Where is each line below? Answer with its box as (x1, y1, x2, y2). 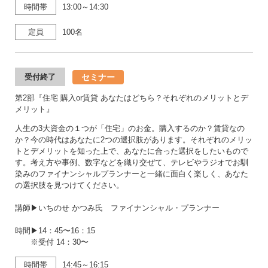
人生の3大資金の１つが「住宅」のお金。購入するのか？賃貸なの (15, 124, 245, 133)
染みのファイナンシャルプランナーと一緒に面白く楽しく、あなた (15, 169, 248, 178)
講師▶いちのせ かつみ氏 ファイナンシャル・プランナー (15, 203, 220, 212)
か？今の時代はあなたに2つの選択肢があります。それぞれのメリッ (15, 135, 252, 144)
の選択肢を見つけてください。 (15, 181, 124, 190)
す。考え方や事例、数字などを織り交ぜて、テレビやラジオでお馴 (15, 158, 248, 167)
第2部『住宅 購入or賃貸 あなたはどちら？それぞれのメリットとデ (15, 93, 248, 102)
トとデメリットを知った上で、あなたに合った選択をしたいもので (15, 147, 248, 156)
